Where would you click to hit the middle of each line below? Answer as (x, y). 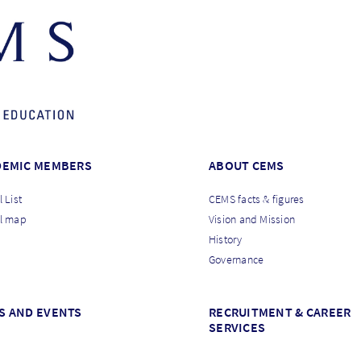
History (225, 240)
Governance (236, 260)
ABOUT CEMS (246, 166)
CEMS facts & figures (256, 199)
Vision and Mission (252, 220)
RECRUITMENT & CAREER (280, 312)
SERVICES (237, 328)
